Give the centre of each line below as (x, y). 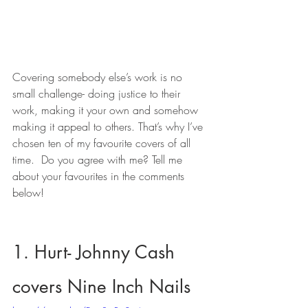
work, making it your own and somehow (107, 110)
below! (28, 193)
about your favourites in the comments (100, 176)
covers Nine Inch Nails (101, 287)
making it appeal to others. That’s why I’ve (109, 127)
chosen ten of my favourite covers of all (103, 143)
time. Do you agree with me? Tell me (99, 160)
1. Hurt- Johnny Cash (96, 253)
